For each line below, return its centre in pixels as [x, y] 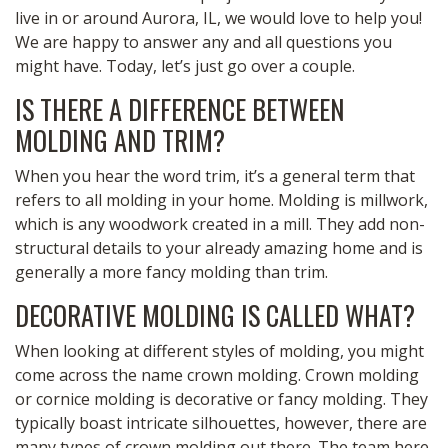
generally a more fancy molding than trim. [173, 272]
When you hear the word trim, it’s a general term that [215, 176]
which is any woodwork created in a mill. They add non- [220, 224]
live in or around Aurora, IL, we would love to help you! [218, 18]
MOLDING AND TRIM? [120, 140]
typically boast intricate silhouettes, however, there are [221, 423]
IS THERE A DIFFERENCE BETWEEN [180, 109]
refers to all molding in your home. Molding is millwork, [221, 200]
